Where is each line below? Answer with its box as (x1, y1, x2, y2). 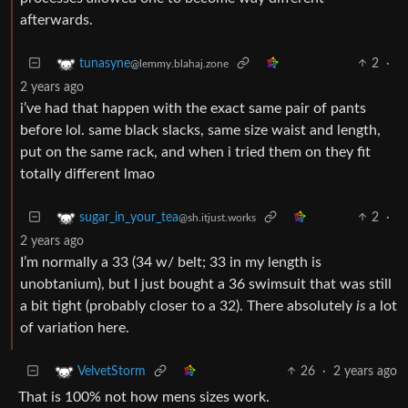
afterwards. (20, 12, 93, 27)
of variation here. (20, 320, 129, 335)
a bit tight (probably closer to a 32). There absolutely (20, 298, 356, 313)
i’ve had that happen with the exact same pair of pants (20, 100, 366, 116)
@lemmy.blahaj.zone (130, 57, 229, 69)
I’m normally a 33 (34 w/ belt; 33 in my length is (20, 254, 321, 270)
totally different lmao (20, 166, 155, 181)
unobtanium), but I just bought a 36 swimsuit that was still (20, 276, 392, 291)
